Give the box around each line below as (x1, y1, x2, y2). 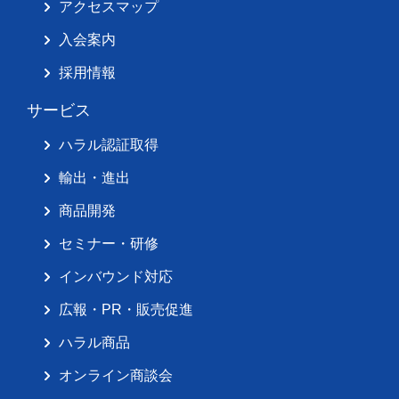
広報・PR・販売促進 (58, 302, 193, 318)
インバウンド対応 (58, 269, 173, 285)
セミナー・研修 (58, 236, 159, 252)
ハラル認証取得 (58, 137, 159, 153)
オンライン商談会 (58, 368, 173, 384)
